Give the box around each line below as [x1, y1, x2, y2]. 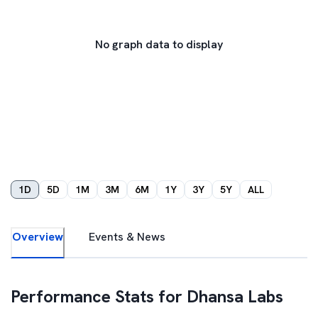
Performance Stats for [11, 285, 187, 307]
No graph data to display [95, 37, 223, 52]
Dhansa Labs [187, 285, 283, 307]
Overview [12, 229, 63, 244]
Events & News [89, 229, 165, 244]
